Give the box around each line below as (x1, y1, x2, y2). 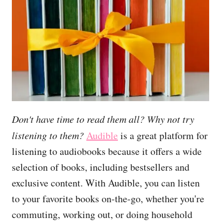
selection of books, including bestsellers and (12, 160, 189, 174)
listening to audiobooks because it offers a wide (12, 145, 202, 158)
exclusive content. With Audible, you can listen (12, 176, 200, 190)
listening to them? (12, 129, 86, 142)
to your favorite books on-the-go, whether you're (12, 192, 204, 206)
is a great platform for (118, 129, 208, 143)
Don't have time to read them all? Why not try (12, 112, 194, 126)
